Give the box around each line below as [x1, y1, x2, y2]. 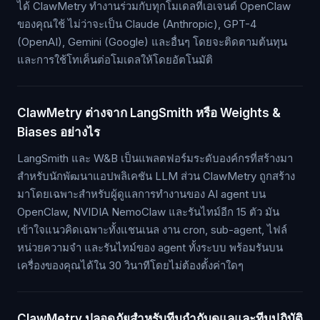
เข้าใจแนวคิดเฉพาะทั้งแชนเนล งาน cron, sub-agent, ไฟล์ [17, 223, 287, 237]
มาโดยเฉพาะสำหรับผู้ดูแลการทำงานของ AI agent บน [17, 187, 266, 201]
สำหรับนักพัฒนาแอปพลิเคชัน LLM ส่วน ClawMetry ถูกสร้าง [17, 169, 295, 184]
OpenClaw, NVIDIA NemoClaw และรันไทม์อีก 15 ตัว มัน [17, 205, 279, 219]
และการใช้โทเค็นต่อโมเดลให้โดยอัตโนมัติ [17, 53, 213, 67]
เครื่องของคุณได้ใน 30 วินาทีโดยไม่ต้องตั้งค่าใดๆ [17, 259, 244, 273]
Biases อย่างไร [17, 125, 100, 140]
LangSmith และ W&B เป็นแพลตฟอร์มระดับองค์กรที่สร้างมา [17, 151, 293, 166]
